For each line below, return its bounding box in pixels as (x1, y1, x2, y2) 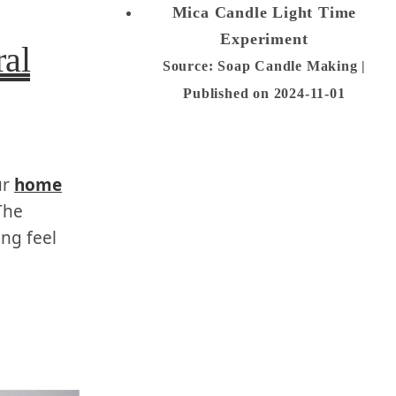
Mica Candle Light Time (171, 3, 357, 21)
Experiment (220, 29, 308, 48)
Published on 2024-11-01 (183, 85, 346, 102)
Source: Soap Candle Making (162, 57, 362, 74)
